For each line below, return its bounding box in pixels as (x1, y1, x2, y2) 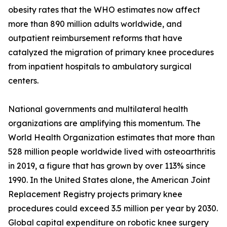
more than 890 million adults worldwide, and (8, 19, 182, 29)
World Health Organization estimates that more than (8, 132, 215, 143)
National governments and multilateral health (8, 104, 188, 115)
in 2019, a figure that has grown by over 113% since (8, 161, 206, 171)
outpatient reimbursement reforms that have (8, 33, 182, 44)
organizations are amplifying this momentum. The (8, 118, 201, 129)
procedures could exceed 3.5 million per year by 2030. (8, 203, 218, 214)
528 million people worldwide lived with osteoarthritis (8, 146, 215, 157)
